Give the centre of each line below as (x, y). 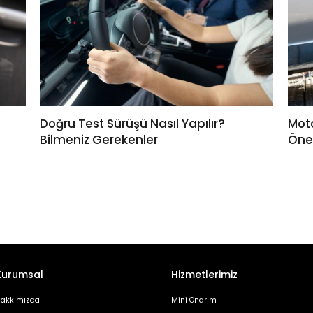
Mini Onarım (194, 300)
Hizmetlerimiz (204, 274)
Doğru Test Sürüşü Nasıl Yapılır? (133, 123)
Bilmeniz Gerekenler (99, 139)
